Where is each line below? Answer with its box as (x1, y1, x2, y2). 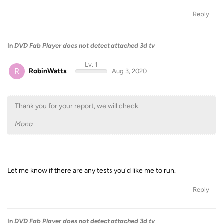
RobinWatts (29, 66, 67, 75)
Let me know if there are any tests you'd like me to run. (7, 166, 176, 175)
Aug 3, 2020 (111, 67, 147, 75)
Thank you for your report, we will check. (15, 102, 140, 110)
